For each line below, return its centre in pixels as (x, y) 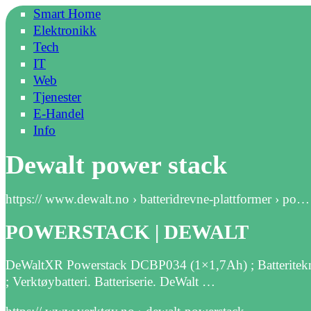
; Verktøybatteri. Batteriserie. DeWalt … (110, 282)
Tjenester (57, 97)
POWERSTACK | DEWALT (127, 232)
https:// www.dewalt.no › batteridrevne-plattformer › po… (158, 199)
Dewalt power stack (116, 165)
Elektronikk (65, 30)
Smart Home (67, 14)
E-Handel (59, 114)
